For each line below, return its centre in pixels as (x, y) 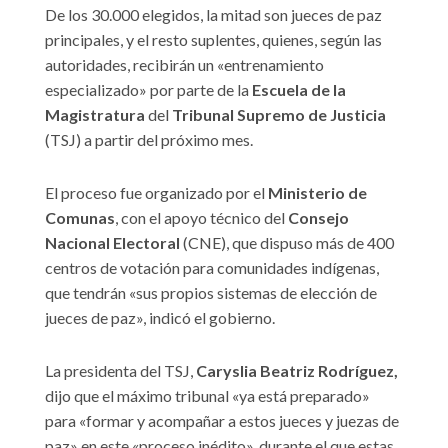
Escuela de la (299, 90)
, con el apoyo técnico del (200, 218)
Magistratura (95, 115)
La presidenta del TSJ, (119, 371)
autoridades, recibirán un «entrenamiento (184, 65)
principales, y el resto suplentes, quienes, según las (213, 40)
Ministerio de (316, 193)
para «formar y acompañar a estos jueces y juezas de (222, 421)
